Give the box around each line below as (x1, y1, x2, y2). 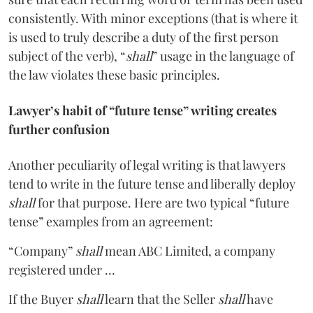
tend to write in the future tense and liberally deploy (8, 175, 296, 192)
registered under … (8, 261, 115, 278)
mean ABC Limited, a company (102, 242, 275, 259)
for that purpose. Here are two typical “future (38, 194, 289, 211)
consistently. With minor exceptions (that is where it (8, 9, 298, 27)
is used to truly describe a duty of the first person (8, 28, 279, 45)
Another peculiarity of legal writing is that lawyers (8, 156, 286, 173)
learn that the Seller (103, 290, 218, 307)
